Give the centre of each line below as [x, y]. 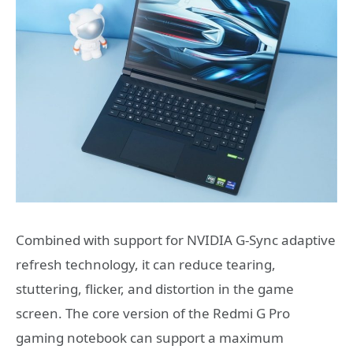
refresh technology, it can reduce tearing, [146, 264]
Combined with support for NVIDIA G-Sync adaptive [176, 240]
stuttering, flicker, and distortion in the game [155, 288]
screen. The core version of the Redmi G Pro [153, 313]
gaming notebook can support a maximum [150, 337]
